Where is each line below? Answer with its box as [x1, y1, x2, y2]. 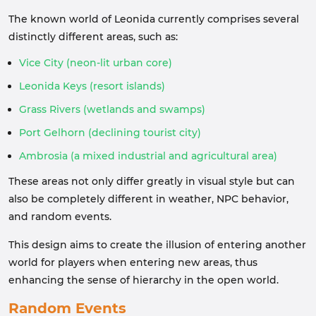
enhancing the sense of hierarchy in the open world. [8, 274, 279, 286]
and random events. [8, 210, 111, 223]
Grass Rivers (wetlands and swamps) [19, 103, 205, 116]
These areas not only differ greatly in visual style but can [8, 175, 295, 188]
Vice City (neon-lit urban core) [19, 56, 172, 69]
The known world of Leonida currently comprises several [8, 13, 299, 25]
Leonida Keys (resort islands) [19, 80, 165, 92]
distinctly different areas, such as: [8, 30, 178, 43]
